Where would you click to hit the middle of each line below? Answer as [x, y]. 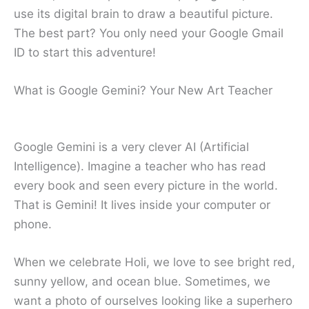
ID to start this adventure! [85, 53]
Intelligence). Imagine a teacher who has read [140, 166]
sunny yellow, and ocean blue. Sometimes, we [142, 282]
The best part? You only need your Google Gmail [149, 33]
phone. [33, 224]
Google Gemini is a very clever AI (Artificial [131, 147]
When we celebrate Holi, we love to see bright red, [154, 262]
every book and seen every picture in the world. [146, 185]
